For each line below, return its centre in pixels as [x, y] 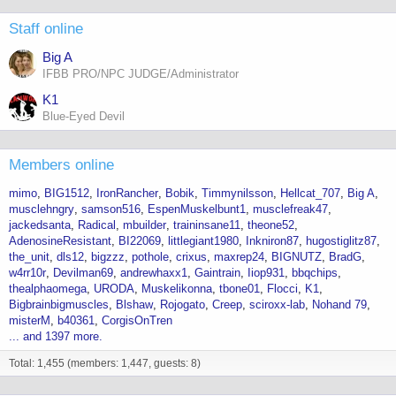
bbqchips [315, 273]
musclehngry [42, 209]
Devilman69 [83, 273]
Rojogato [183, 305]
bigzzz [108, 257]
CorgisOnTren [137, 320]
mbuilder [145, 225]
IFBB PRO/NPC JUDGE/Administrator [141, 73]
